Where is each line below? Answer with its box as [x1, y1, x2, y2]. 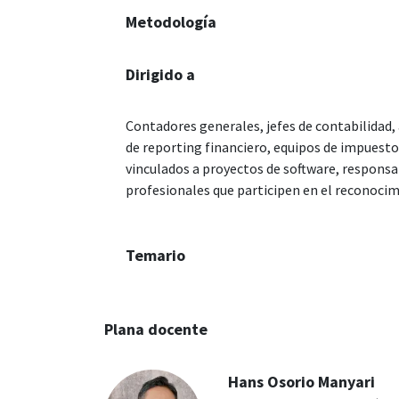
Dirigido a [126, 64, 195, 85]
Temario [126, 245, 185, 266]
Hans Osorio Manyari [228, 371, 376, 393]
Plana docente [104, 319, 208, 340]
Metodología [126, 12, 216, 33]
